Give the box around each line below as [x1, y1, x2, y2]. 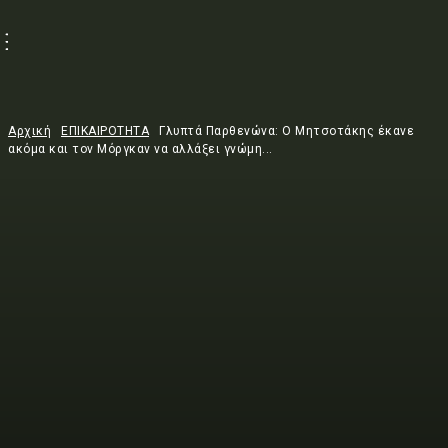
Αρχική [8, 124, 51, 138]
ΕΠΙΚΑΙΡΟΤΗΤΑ [61, 124, 149, 138]
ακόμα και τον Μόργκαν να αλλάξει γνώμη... [8, 142, 273, 156]
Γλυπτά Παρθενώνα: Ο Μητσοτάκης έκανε [159, 124, 414, 138]
